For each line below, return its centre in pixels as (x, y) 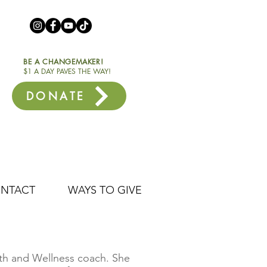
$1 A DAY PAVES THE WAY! (67, 71)
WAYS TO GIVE (105, 190)
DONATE (56, 96)
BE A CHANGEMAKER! (63, 62)
